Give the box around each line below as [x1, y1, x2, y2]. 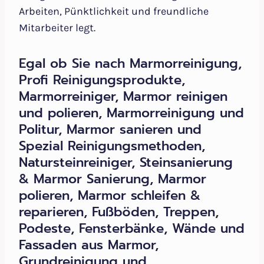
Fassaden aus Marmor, [19, 235, 159, 255]
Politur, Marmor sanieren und [19, 120, 202, 140]
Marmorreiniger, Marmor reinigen [19, 87, 227, 107]
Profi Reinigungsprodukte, [19, 70, 185, 90]
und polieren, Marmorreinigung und [19, 103, 244, 123]
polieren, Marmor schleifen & [19, 186, 200, 206]
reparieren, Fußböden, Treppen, [19, 202, 219, 222]
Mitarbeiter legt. [19, 21, 95, 35]
